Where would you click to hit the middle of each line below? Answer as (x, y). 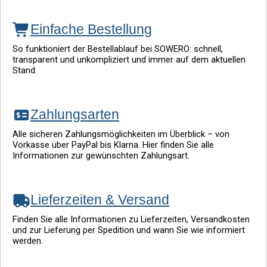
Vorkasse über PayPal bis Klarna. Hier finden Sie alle (113, 145)
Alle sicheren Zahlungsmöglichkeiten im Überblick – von (121, 134)
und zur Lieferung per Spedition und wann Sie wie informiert (129, 230)
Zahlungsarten (75, 115)
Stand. (25, 71)
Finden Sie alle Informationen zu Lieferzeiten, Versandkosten (131, 220)
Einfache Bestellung (91, 30)
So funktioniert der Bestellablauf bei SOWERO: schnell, (118, 49)
